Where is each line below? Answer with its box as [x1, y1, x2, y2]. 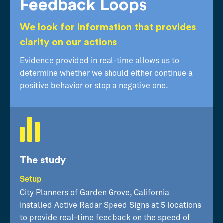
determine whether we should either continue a [20, 69, 193, 77]
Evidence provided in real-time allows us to [20, 56, 179, 65]
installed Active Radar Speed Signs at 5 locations [20, 201, 201, 209]
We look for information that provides [20, 22, 196, 32]
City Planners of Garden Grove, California [20, 188, 169, 197]
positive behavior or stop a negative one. [20, 81, 168, 90]
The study [20, 155, 66, 165]
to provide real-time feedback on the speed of [20, 213, 190, 222]
